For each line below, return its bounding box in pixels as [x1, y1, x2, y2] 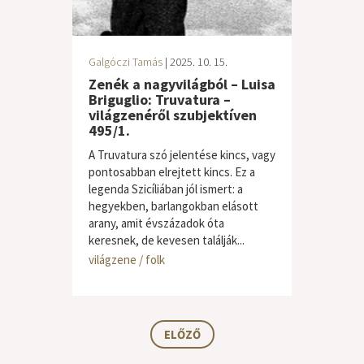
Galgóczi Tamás [89, 54, 162, 69]
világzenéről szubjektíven [89, 106, 257, 124]
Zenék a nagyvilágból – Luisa [89, 75, 275, 93]
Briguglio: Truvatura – [89, 90, 231, 109]
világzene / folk [89, 252, 165, 267]
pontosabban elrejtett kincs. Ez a [89, 164, 255, 180]
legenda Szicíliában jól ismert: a [89, 181, 243, 197]
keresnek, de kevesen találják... [89, 232, 245, 248]
